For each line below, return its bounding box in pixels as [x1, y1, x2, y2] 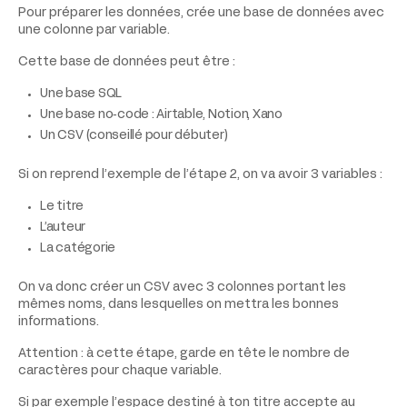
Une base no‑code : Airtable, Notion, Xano [40, 108, 283, 121]
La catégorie [40, 242, 115, 254]
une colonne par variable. [18, 24, 170, 36]
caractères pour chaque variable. [18, 364, 222, 377]
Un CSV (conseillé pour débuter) [40, 129, 228, 142]
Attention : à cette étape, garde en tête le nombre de [18, 347, 350, 360]
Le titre [40, 200, 84, 213]
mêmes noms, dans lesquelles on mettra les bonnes [18, 298, 339, 311]
